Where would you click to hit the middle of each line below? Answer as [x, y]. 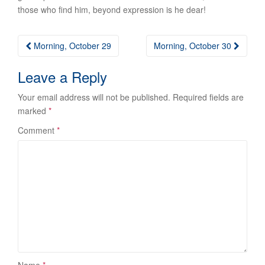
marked [33, 111]
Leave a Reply [62, 77]
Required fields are [208, 97]
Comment [37, 130]
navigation [55, 61]
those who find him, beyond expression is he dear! [112, 9]
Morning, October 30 [194, 46]
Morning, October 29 [71, 46]
